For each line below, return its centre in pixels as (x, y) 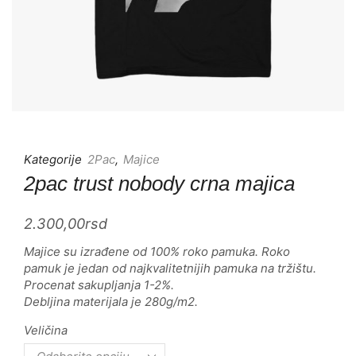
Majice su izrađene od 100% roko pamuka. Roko (157, 252)
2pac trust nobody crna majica (159, 184)
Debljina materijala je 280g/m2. (111, 302)
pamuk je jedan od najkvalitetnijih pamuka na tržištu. (170, 268)
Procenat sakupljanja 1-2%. (99, 285)
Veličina (46, 331)
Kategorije (54, 159)
